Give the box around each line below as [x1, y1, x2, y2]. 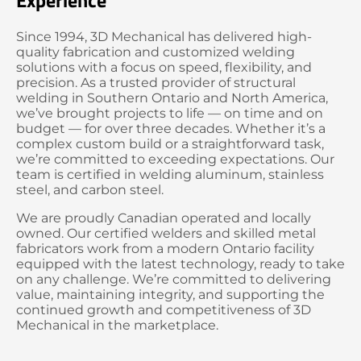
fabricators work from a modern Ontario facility [16, 241, 314, 257]
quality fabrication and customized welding [16, 44, 295, 60]
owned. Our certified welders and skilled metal [16, 226, 316, 242]
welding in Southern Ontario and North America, [16, 90, 328, 106]
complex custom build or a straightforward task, [16, 136, 324, 152]
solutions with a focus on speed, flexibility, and [16, 60, 312, 76]
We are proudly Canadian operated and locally [16, 210, 311, 226]
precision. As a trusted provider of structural [16, 75, 296, 91]
